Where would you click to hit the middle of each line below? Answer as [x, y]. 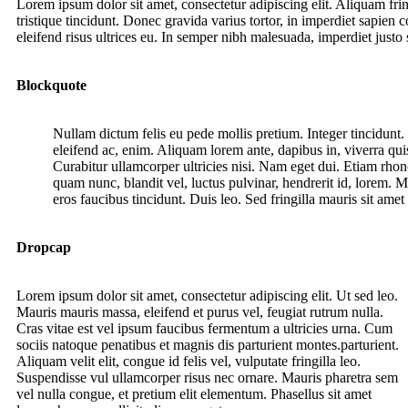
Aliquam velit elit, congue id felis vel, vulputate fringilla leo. [189, 362]
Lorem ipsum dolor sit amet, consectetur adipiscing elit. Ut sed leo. [207, 296]
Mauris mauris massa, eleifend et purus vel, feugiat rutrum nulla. [200, 312]
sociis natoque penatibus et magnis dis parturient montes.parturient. [208, 345]
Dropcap [44, 248]
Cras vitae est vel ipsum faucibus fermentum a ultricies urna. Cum [204, 329]
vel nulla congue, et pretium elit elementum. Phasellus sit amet [194, 394]
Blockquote [51, 86]
